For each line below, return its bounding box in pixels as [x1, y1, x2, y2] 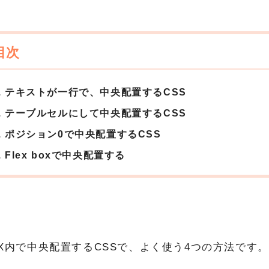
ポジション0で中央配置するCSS [5, 129, 162, 139]
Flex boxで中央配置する [5, 150, 125, 160]
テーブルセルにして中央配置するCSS [5, 108, 187, 118]
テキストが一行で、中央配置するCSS [5, 87, 187, 97]
